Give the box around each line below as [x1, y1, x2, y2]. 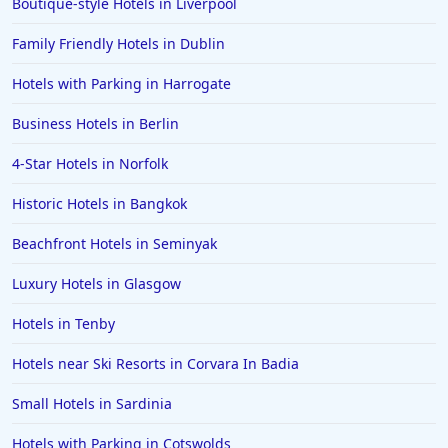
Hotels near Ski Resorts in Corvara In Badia [12, 354, 299, 373]
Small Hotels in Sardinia [12, 394, 172, 413]
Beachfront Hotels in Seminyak [12, 234, 217, 253]
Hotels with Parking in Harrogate [12, 74, 231, 93]
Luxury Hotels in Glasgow [12, 274, 181, 293]
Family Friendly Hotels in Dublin [12, 34, 225, 53]
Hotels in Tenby [12, 314, 115, 333]
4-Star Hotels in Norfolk [12, 154, 168, 173]
